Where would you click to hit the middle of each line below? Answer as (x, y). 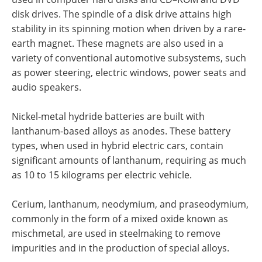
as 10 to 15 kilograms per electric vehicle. (102, 175)
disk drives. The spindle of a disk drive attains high (122, 14)
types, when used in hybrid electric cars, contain (118, 146)
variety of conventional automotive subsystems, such (129, 58)
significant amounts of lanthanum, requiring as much (129, 161)
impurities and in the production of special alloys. (120, 248)
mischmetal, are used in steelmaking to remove (116, 234)
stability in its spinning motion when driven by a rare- (129, 29)
